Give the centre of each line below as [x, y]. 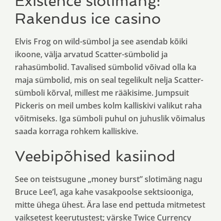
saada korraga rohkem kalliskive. [76, 131]
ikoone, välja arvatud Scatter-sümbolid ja [91, 54]
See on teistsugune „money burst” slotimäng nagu [109, 179]
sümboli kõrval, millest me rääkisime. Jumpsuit [102, 93]
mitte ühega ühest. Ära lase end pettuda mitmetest [110, 205]
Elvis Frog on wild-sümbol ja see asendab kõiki [101, 41]
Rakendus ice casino [88, 18]
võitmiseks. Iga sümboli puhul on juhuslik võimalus [110, 118]
